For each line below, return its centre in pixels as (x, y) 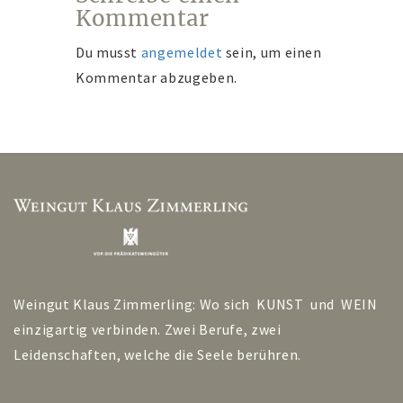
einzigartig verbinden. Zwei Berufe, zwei (148, 330)
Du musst (108, 53)
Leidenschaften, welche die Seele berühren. (157, 355)
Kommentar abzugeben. (157, 78)
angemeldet (182, 53)
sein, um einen (272, 53)
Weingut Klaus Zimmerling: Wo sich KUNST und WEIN (197, 304)
